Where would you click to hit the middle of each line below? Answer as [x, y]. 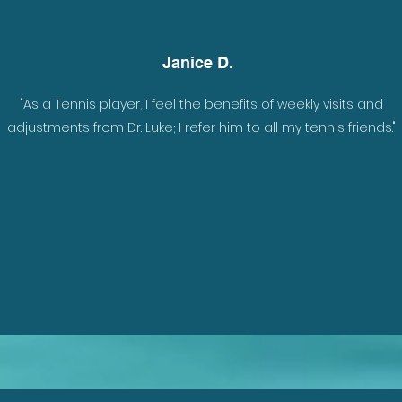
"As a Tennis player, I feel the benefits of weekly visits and [201, 104]
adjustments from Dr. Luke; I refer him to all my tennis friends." [201, 127]
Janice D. [198, 62]
